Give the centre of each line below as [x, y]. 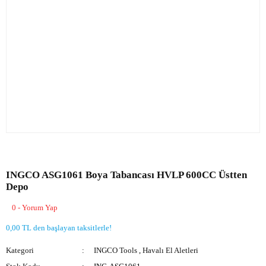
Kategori [20, 250]
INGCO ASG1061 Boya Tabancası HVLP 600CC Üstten [126, 175]
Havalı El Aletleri [171, 250]
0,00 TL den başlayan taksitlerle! [59, 228]
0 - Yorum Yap [35, 208]
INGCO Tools [116, 250]
